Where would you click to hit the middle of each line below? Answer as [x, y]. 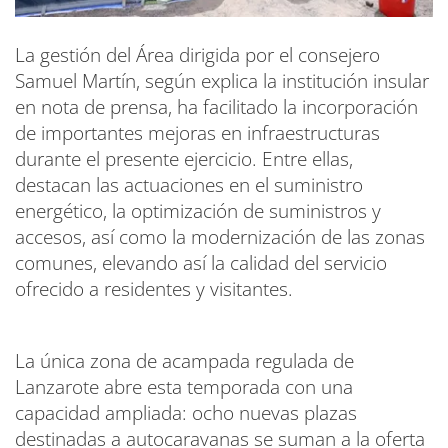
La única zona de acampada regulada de [184, 361]
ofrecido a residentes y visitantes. [154, 289]
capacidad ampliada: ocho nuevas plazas [186, 413]
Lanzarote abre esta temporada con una [184, 387]
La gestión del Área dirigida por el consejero [197, 55]
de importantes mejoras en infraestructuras [197, 133]
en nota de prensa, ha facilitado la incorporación [216, 107]
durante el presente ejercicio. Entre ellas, [184, 159]
